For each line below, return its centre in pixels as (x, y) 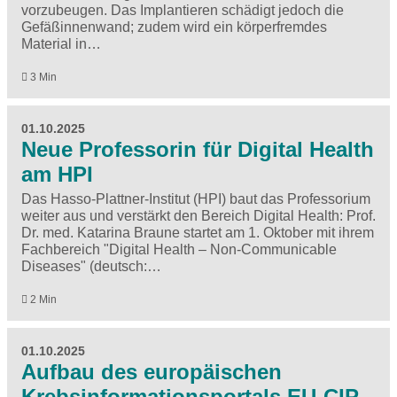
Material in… (61, 44)
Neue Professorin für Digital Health (198, 150)
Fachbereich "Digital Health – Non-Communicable (179, 250)
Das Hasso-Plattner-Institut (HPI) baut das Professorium (196, 199)
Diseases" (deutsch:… (91, 267)
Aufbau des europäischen (152, 372)
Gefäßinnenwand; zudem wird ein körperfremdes (174, 27)
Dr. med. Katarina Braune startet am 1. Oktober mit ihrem (198, 233)
